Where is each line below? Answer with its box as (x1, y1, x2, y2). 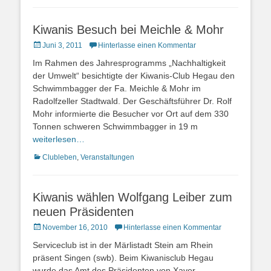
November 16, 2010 (42, 223, 108, 232)
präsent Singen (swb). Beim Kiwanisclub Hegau (33, 252, 214, 263)
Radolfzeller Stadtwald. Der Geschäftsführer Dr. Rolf (33, 96, 232, 106)
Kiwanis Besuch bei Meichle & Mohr (33, 22, 224, 36)
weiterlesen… (33, 134, 85, 144)
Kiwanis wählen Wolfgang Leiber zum (33, 190, 232, 204)
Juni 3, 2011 (42, 41, 82, 50)
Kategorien (32, 152, 68, 161)
